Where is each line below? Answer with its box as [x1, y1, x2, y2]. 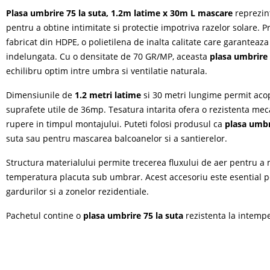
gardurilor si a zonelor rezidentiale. [6, 185, 149, 197]
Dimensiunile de [6, 89, 75, 101]
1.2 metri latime [75, 89, 142, 101]
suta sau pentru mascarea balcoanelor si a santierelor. [6, 132, 228, 144]
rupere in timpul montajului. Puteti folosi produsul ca [6, 118, 225, 130]
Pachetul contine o [6, 209, 84, 221]
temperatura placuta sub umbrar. [6, 171, 146, 183]
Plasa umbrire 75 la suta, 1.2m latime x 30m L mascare [6, 7, 233, 19]
